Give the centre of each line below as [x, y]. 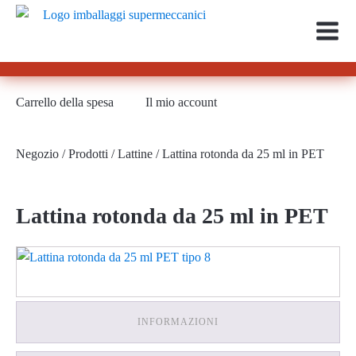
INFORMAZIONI [178, 322]
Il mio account [181, 102]
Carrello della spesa [65, 102]
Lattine [135, 154]
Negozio [37, 154]
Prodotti [88, 154]
